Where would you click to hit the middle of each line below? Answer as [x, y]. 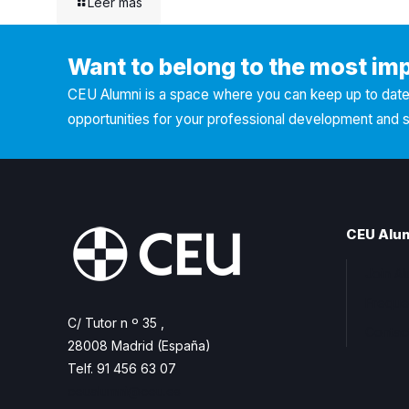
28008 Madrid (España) [139, 346]
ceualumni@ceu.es [124, 392]
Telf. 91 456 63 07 [122, 369]
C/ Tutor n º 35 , [116, 323]
